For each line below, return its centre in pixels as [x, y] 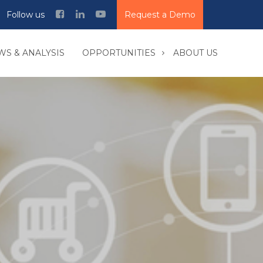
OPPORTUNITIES [119, 53]
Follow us [26, 15]
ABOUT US [195, 53]
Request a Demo [160, 15]
